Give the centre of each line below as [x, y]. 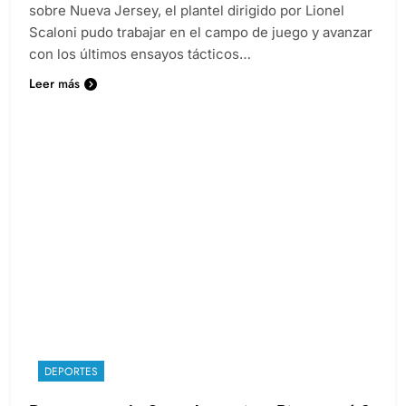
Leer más [54, 83]
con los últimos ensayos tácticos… [140, 53]
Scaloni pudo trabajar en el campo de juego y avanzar [201, 32]
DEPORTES [71, 371]
